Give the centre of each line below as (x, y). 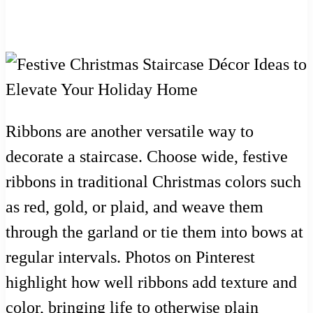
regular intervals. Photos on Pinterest (130, 257)
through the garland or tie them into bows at (154, 232)
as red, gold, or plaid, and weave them (134, 206)
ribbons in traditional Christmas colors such (153, 181)
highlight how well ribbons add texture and (151, 282)
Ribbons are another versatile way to (130, 131)
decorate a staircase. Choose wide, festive (147, 156)
